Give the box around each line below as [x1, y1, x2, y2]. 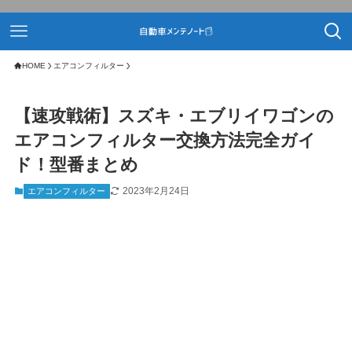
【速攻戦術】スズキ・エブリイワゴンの [13, 106, 334, 126]
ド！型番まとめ [13, 155, 138, 175]
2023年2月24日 [122, 185, 189, 197]
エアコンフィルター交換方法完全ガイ [13, 130, 316, 151]
